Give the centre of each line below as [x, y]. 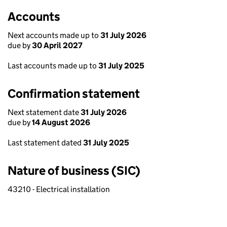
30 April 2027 [57, 45]
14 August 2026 [61, 122]
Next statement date [44, 112]
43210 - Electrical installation [59, 189]
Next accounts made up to [54, 35]
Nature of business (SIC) [74, 171]
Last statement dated [45, 143]
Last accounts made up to [53, 66]
